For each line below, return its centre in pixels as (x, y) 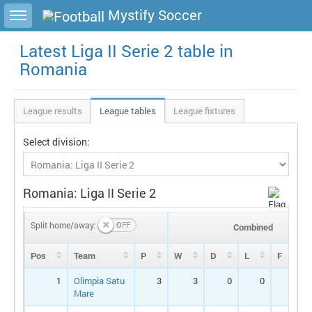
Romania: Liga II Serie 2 (89, 193)
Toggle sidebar (32, 10)
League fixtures (204, 111)
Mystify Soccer (153, 15)
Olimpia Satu (99, 281)
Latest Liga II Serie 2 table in (126, 51)
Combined (253, 227)
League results (53, 111)
